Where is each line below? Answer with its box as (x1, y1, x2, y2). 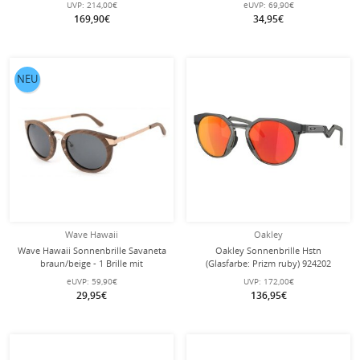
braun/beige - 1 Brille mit (40, 257, 143, 269)
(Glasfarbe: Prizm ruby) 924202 (206, 257, 331, 269)
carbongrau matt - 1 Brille (215, 270, 321, 282)
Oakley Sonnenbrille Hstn (215, 244, 321, 256)
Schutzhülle (67, 270, 116, 282)
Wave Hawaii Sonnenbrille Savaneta (17, 244, 166, 256)
